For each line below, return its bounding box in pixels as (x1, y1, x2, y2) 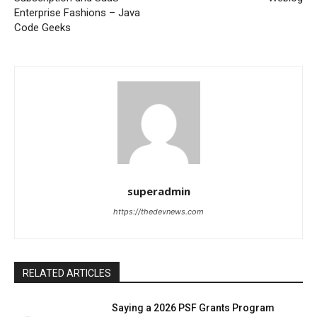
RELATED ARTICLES (23, 267, 111, 279)
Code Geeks (14, 21, 71, 35)
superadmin (127, 184, 190, 199)
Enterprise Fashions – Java (14, 6, 140, 20)
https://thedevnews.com (113, 207, 204, 217)
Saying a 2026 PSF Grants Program (112, 302, 275, 314)
